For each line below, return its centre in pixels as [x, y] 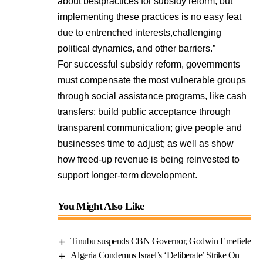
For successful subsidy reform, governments [149, 64]
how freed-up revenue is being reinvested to [149, 159]
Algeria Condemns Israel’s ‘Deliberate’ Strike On [155, 255]
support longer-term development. [127, 175]
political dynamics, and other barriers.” [136, 48]
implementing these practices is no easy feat [149, 17]
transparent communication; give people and [150, 128]
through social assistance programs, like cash [152, 96]
